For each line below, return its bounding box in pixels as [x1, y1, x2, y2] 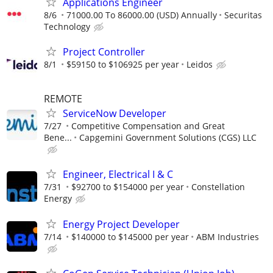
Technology [44, 20, 90, 32]
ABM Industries [196, 230, 259, 243]
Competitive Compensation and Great [71, 120, 225, 132]
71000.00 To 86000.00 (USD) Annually [66, 9, 217, 21]
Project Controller [63, 45, 145, 58]
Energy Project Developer [63, 217, 180, 231]
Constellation [191, 181, 245, 193]
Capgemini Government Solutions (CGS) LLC [79, 132, 257, 144]
